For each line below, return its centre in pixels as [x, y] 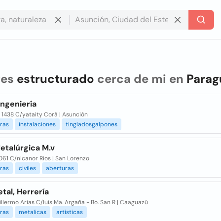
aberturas [60, 168]
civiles [27, 168]
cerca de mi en [140, 79]
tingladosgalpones [91, 124]
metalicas [32, 212]
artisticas [69, 212]
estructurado [55, 79]
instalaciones [37, 124]
